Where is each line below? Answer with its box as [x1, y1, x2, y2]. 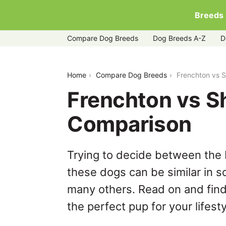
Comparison [67, 111, 192, 137]
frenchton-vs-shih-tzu [67, 61, 156, 71]
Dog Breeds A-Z [153, 34, 206, 42]
